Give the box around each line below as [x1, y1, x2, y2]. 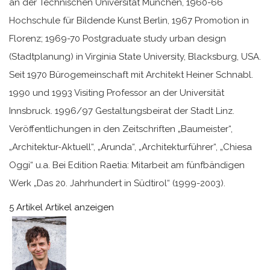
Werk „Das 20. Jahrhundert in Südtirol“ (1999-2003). [9, 177, 225, 189]
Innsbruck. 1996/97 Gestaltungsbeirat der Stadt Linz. [9, 105, 234, 116]
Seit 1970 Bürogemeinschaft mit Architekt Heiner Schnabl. [9, 69, 253, 80]
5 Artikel [9, 201, 43, 213]
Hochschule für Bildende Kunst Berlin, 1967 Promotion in [9, 14, 249, 26]
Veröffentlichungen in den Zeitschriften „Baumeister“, [9, 123, 233, 134]
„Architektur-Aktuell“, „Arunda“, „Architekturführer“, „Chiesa [9, 141, 252, 152]
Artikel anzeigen [45, 201, 114, 213]
